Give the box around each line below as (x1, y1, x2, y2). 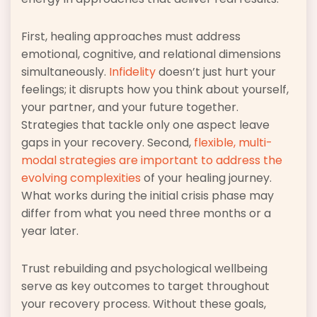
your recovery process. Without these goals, (21, 296, 266, 313)
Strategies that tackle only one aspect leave (21, 117, 270, 134)
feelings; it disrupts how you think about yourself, (21, 81, 289, 98)
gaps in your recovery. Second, (21, 134, 194, 151)
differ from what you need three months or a (21, 205, 271, 222)
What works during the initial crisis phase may (21, 188, 274, 204)
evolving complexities (21, 170, 141, 187)
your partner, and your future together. (21, 99, 238, 116)
